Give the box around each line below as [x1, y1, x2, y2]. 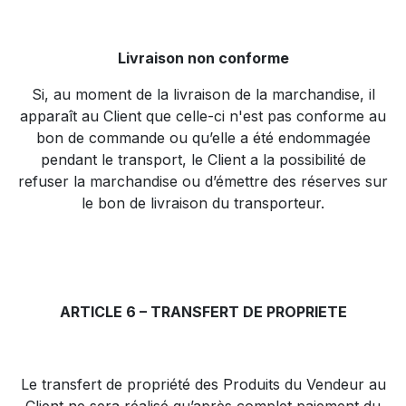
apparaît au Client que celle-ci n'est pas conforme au [20, 107, 386, 125]
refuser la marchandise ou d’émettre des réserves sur [18, 172, 388, 190]
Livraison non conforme [117, 49, 289, 67]
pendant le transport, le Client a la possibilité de [40, 150, 366, 169]
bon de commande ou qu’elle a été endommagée [35, 129, 371, 147]
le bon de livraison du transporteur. [82, 194, 324, 212]
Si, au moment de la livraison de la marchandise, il [31, 85, 375, 103]
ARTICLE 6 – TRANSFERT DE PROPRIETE [59, 303, 347, 321]
